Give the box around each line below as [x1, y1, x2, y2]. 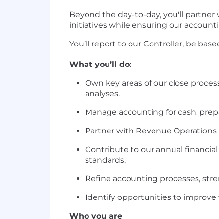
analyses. [85, 89, 120, 99]
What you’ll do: [69, 60, 131, 69]
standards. [85, 155, 126, 165]
